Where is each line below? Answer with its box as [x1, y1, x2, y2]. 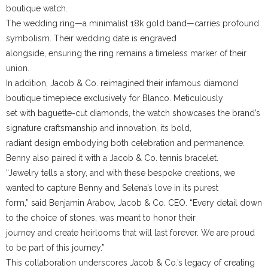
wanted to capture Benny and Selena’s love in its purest [6, 183, 218, 193]
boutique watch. [6, 4, 68, 14]
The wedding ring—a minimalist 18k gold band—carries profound [6, 19, 259, 29]
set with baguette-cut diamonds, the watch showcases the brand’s [6, 108, 260, 118]
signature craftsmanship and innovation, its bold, [6, 123, 191, 133]
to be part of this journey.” [6, 243, 105, 253]
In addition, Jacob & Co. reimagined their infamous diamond [6, 78, 238, 89]
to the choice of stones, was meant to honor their [6, 213, 196, 223]
